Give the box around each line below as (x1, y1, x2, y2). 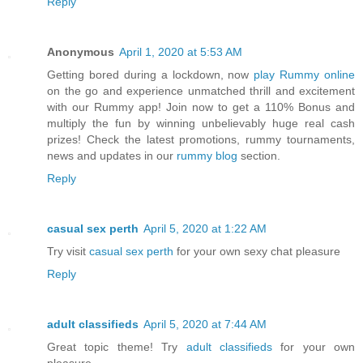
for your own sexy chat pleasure (173, 244, 340, 258)
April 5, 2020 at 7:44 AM (143, 317, 267, 331)
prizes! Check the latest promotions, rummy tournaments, (47, 132, 355, 146)
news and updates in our (47, 148, 177, 162)
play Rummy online (254, 67, 355, 81)
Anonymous (47, 45, 114, 58)
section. (237, 148, 280, 162)
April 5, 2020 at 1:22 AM (143, 221, 267, 235)
